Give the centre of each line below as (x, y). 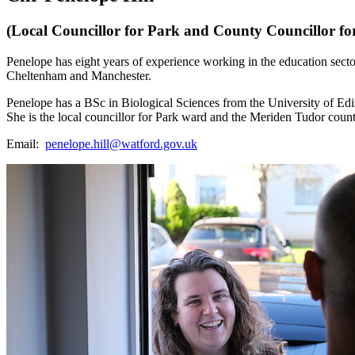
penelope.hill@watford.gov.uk (121, 144)
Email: (26, 144)
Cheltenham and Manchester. (80, 76)
